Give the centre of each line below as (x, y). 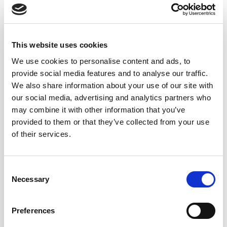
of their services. (41, 134)
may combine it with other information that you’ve (99, 109)
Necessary (30, 179)
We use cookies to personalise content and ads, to (101, 61)
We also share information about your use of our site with (112, 85)
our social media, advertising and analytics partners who (111, 97)
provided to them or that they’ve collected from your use (110, 122)
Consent (18, 169)
